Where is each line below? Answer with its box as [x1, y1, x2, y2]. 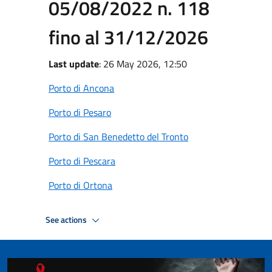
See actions [46, 212, 89, 226]
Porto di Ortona [49, 178, 112, 192]
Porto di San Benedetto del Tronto [49, 129, 188, 144]
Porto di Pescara [49, 154, 115, 168]
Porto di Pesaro [49, 105, 111, 120]
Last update [49, 56, 99, 71]
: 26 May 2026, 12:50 [99, 56, 187, 71]
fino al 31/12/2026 [49, 22, 208, 52]
